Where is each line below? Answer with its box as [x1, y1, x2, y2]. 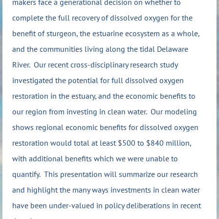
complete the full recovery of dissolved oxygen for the [12, 13, 193, 23]
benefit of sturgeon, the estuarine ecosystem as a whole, [12, 28, 199, 39]
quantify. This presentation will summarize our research [12, 169, 198, 179]
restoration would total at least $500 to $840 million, [12, 138, 191, 148]
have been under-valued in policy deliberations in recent [12, 200, 201, 211]
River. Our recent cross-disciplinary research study [12, 60, 177, 70]
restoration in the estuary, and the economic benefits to [12, 91, 196, 101]
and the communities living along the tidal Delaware [12, 44, 188, 54]
